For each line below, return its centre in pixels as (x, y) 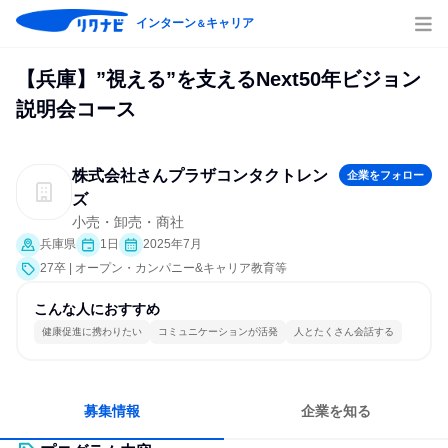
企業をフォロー (385, 175)
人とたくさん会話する (343, 331)
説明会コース (76, 109)
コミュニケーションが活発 (217, 331)
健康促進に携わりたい (91, 331)
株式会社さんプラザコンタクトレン (200, 175)
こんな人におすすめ (96, 308)
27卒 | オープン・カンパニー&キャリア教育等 (163, 268)
